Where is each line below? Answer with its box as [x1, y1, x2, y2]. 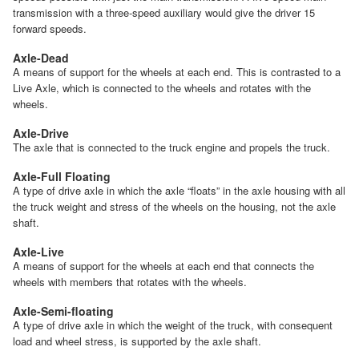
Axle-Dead [13, 50, 69, 67]
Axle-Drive [13, 125, 69, 142]
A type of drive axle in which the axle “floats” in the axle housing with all [13, 183, 345, 199]
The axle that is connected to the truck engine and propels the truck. [13, 139, 330, 155]
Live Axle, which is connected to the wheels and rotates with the [13, 80, 311, 96]
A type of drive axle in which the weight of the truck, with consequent [13, 317, 333, 333]
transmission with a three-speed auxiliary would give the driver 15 [13, 5, 315, 21]
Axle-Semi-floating [13, 303, 114, 320]
